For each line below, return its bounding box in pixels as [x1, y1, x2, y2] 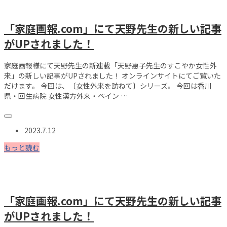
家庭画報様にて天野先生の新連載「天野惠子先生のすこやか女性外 [4, 60, 217, 70]
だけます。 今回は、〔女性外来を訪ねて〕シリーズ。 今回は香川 [4, 80, 212, 91]
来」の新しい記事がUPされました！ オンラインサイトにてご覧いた [4, 70, 221, 81]
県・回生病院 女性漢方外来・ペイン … [4, 90, 128, 101]
